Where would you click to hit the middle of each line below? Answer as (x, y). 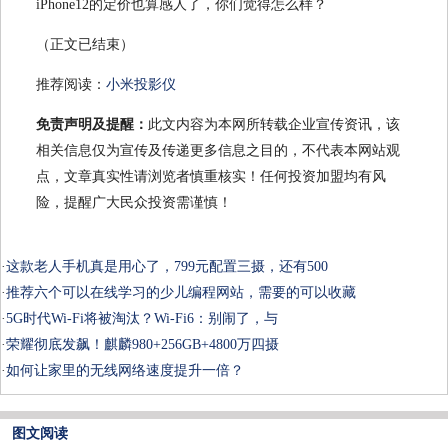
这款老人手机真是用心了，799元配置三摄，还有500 (167, 267)
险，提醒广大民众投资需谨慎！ (134, 203)
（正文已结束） (85, 45)
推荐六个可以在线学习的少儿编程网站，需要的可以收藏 (181, 293)
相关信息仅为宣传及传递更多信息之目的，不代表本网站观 (218, 151)
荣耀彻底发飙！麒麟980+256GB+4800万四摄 (142, 345)
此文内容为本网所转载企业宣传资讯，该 (274, 125)
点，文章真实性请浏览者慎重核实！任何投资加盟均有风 (211, 177)
